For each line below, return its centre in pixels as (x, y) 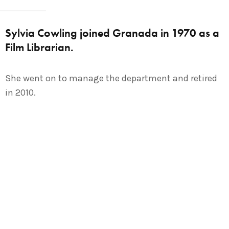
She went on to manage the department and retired (111, 78)
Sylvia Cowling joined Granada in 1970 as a (112, 33)
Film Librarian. (39, 48)
